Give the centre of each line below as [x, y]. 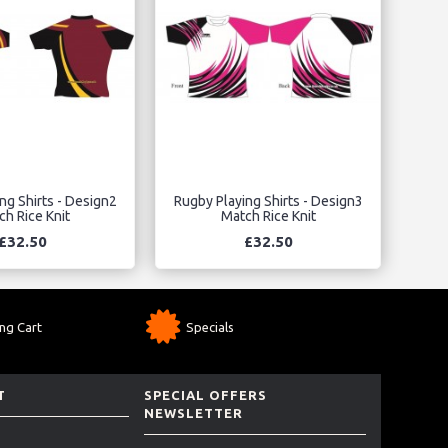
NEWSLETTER [193, 413]
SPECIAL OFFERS [205, 395]
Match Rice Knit [268, 216]
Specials [210, 327]
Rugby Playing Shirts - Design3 [268, 201]
